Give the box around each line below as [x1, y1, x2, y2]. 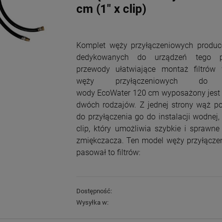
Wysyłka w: [76, 199, 109, 207]
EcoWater [97, 88, 131, 98]
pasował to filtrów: [76, 148, 140, 158]
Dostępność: [76, 187, 112, 195]
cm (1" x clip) [76, 2, 146, 16]
